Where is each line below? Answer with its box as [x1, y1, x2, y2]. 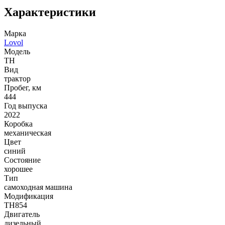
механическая [4, 128, 51, 137]
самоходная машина [4, 182, 72, 191]
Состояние [4, 155, 41, 164]
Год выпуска [4, 101, 47, 110]
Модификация [4, 191, 53, 200]
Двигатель [4, 209, 40, 218]
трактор [4, 74, 31, 83]
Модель [4, 47, 30, 56]
